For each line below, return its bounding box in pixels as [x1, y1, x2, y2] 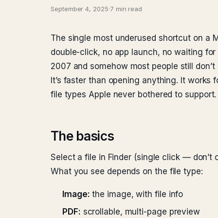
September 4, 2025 [51, 5, 109, 13]
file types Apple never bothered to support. [51, 90, 217, 99]
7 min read [109, 5, 143, 13]
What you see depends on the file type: [51, 166, 203, 176]
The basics [51, 128, 114, 144]
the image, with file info [90, 189, 183, 199]
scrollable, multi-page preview [80, 207, 200, 217]
